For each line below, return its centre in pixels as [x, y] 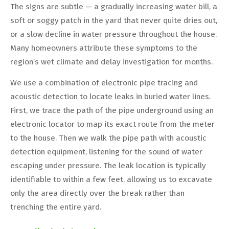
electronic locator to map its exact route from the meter [112, 124]
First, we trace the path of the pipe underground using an [112, 111]
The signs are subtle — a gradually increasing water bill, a [114, 7]
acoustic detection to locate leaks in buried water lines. [110, 97]
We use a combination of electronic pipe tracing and [104, 83]
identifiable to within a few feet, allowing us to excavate [111, 180]
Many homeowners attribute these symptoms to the [104, 48]
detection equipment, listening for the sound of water [106, 152]
